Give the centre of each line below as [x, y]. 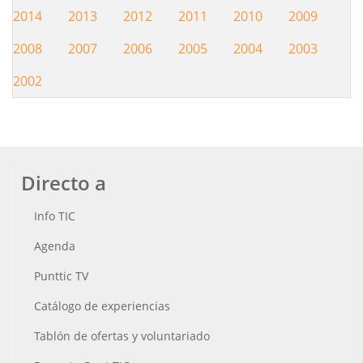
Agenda [55, 246]
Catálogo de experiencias [102, 306]
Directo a [64, 183]
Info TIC [55, 216]
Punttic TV [61, 276]
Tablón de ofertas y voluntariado [122, 336]
